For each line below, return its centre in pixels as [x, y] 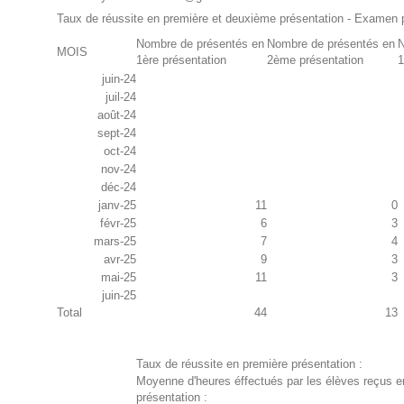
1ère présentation [181, 60]
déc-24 [118, 188]
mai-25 [118, 278]
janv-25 [117, 206]
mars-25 [115, 242]
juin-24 [119, 79]
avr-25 [119, 260]
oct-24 [119, 151]
